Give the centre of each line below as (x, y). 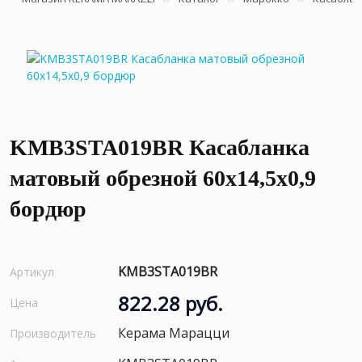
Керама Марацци (174, 333)
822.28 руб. (170, 303)
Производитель (53, 333)
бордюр (48, 208)
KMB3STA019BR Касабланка (160, 147)
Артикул (32, 271)
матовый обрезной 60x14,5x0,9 (163, 178)
